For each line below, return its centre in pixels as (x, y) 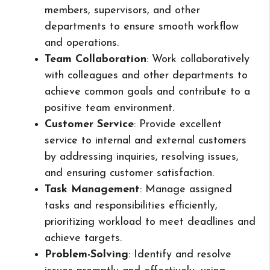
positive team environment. (109, 108)
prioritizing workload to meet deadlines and (150, 222)
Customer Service (89, 124)
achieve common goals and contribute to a (147, 92)
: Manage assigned (186, 189)
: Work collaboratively (198, 59)
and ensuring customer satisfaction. (129, 173)
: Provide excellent (178, 124)
